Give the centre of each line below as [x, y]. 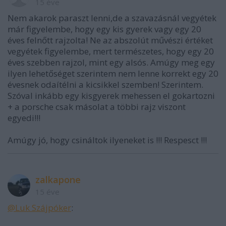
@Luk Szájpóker [39, 208]
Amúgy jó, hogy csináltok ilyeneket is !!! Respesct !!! [107, 140]
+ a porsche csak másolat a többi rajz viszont [97, 107]
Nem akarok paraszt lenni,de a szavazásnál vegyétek [112, 18]
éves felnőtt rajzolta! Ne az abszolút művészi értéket [110, 40]
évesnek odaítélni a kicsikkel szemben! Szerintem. [105, 85]
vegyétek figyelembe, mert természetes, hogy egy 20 [111, 51]
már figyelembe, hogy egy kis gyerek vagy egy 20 [104, 29]
